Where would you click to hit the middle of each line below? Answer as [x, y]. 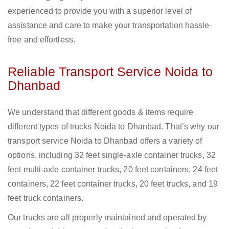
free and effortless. [41, 40]
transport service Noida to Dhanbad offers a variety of [105, 141]
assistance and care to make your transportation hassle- [110, 26]
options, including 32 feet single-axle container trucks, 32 [112, 155]
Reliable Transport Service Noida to [110, 72]
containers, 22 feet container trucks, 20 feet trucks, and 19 [113, 184]
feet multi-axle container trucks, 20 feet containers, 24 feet [113, 170]
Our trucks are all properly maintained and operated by [107, 218]
